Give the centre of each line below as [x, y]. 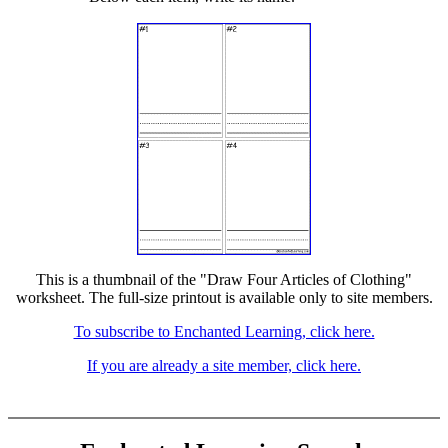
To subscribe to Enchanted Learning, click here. [224, 331]
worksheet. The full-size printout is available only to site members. [224, 297]
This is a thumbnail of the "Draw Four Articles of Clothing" [224, 279]
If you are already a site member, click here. [224, 365]
